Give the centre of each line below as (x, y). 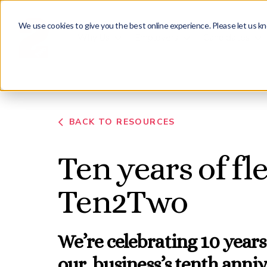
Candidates (227, 38)
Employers (157, 38)
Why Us (94, 38)
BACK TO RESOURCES (122, 122)
